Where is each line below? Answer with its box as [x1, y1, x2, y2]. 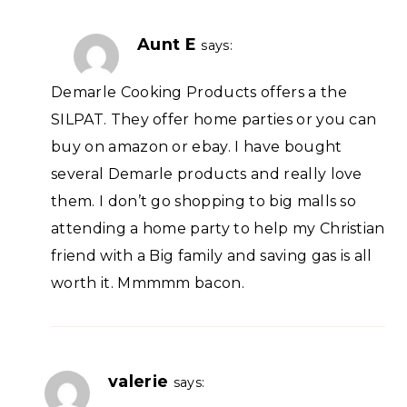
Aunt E [137, 34, 196, 54]
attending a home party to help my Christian [51, 220, 385, 238]
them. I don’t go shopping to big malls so [51, 193, 357, 211]
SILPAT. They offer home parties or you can [51, 111, 377, 129]
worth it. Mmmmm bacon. [51, 274, 245, 293]
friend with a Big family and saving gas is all [51, 247, 372, 265]
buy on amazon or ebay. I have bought [51, 138, 342, 156]
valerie [108, 372, 169, 392]
